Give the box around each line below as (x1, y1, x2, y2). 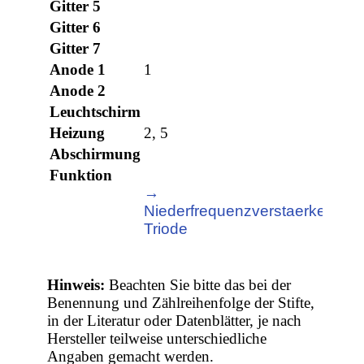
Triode (144, 220, 188, 238)
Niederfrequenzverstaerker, (144, 202, 335, 220)
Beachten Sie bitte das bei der (105, 276, 292, 294)
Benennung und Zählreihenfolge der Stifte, (47, 294, 315, 312)
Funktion (50, 167, 113, 184)
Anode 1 (50, 61, 106, 79)
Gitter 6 (50, 19, 102, 37)
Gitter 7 (50, 40, 102, 58)
